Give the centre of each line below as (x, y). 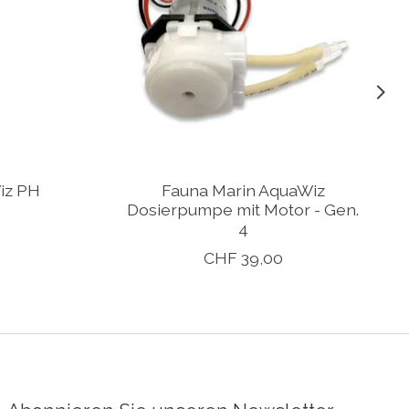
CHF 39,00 (243, 258)
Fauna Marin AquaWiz (243, 191)
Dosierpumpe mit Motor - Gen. (243, 210)
